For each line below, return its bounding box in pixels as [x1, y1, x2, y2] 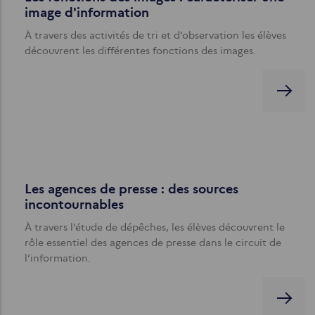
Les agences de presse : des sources [25, 181, 238, 197]
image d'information [25, 4, 149, 20]
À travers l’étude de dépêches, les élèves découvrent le [25, 220, 285, 233]
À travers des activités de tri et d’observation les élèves [25, 28, 286, 41]
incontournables [25, 196, 124, 212]
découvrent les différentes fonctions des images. [25, 44, 256, 57]
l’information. [25, 251, 91, 264]
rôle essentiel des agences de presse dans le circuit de [25, 236, 281, 249]
